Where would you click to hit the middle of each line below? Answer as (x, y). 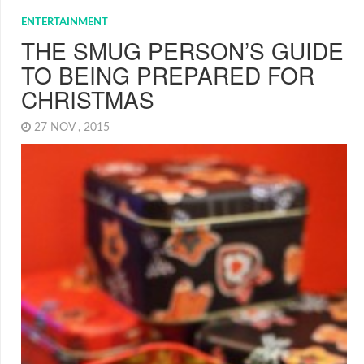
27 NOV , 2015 (74, 128)
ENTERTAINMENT (65, 22)
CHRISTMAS (88, 99)
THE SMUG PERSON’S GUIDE (182, 50)
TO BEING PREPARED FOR (168, 75)
